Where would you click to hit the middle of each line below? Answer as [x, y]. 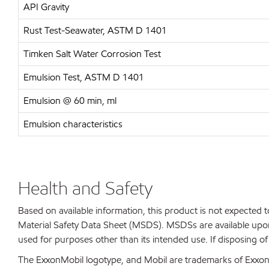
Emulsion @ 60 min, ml [70, 101]
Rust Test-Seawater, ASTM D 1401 [95, 30]
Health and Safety [85, 188]
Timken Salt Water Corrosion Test [92, 54]
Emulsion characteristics [73, 124]
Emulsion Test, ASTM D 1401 [84, 77]
